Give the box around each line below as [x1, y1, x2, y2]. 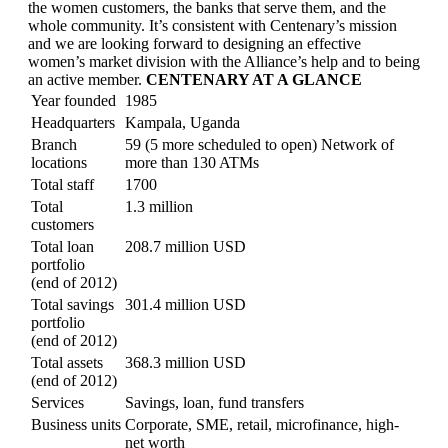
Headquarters [31, 113, 115, 131]
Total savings [31, 295, 114, 313]
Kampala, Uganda [125, 113, 240, 131]
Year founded [31, 91, 116, 109]
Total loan [31, 237, 94, 255]
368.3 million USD [125, 353, 246, 371]
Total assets [31, 353, 103, 371]
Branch [31, 135, 77, 153]
